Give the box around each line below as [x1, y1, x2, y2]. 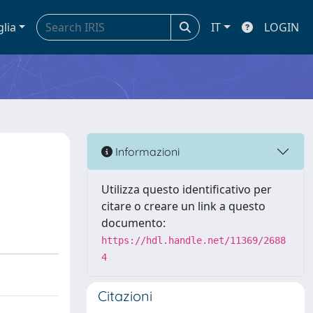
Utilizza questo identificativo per [101, 182, 272, 197]
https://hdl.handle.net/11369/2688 [101, 235, 286, 246]
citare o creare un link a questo [101, 198, 265, 214]
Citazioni [98, 287, 152, 305]
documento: [101, 215, 166, 231]
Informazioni [112, 144, 180, 159]
